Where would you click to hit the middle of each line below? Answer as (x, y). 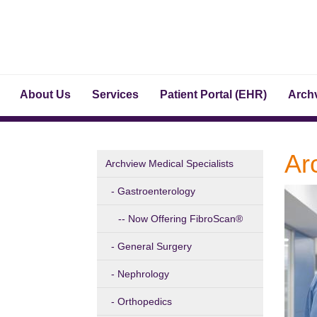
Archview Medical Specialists (169, 163)
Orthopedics (145, 301)
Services (115, 94)
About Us (45, 94)
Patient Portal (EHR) (213, 94)
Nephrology (143, 274)
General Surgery (155, 246)
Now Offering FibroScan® (185, 219)
